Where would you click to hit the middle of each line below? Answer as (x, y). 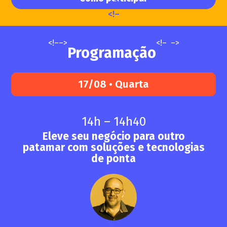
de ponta (113, 159)
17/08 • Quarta (113, 84)
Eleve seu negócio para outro (113, 137)
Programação (111, 53)
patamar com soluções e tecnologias (113, 148)
